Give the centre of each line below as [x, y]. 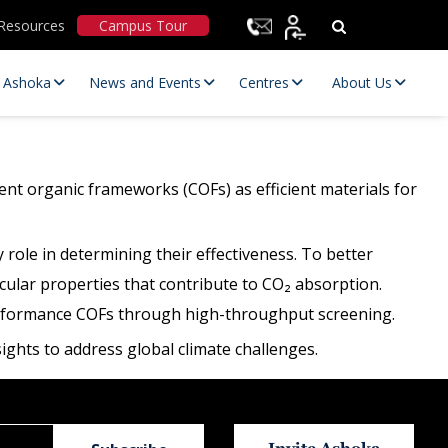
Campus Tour [142, 25]
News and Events [145, 82]
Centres [264, 82]
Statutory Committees [157, 336]
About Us [362, 82]
